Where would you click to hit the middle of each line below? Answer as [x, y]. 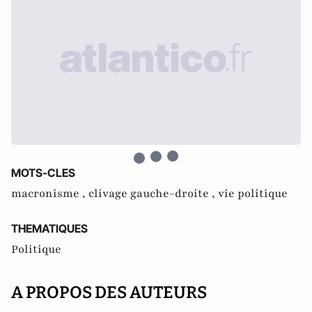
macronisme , [50, 194]
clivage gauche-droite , [153, 194]
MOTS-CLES [43, 173]
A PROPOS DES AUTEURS [109, 293]
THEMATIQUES [49, 229]
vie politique [253, 194]
